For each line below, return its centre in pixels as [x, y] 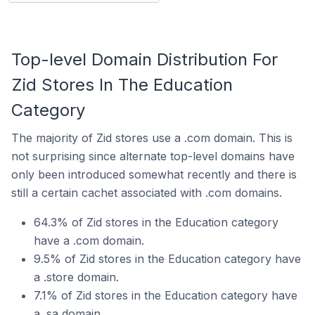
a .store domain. [76, 277]
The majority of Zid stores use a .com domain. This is [152, 138]
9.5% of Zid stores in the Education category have [167, 259]
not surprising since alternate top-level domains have [153, 156]
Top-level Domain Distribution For [144, 59]
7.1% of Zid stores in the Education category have [166, 295]
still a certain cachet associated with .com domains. [147, 193]
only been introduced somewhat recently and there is [154, 174]
